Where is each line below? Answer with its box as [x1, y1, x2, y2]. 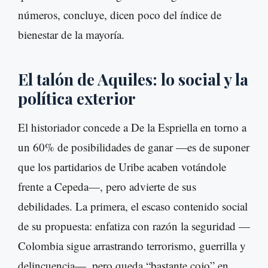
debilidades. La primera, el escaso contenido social [18, 199, 248, 214]
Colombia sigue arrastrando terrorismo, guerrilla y [18, 238, 246, 254]
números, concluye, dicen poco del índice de [18, 7, 221, 23]
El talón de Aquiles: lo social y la [18, 68, 248, 90]
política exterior [18, 87, 136, 109]
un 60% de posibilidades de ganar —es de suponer [18, 139, 249, 155]
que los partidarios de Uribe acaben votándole [18, 159, 226, 175]
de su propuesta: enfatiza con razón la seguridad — [18, 218, 250, 234]
